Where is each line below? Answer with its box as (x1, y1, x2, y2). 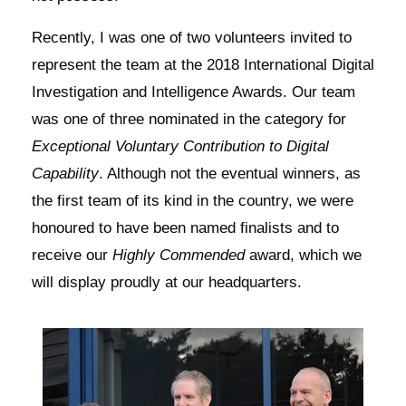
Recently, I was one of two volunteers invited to (32, 29, 352, 46)
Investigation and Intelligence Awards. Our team (32, 83, 355, 101)
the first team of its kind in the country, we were (32, 192, 353, 209)
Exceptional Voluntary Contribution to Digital (32, 138, 329, 155)
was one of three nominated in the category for (32, 111, 346, 128)
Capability (32, 165, 99, 182)
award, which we (245, 246, 362, 264)
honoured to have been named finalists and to (32, 219, 339, 237)
